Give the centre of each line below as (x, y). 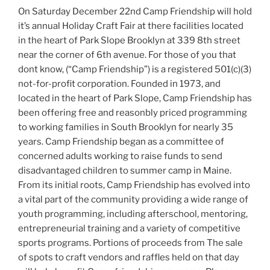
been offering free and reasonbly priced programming (133, 113)
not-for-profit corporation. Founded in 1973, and (119, 84)
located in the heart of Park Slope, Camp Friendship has (135, 99)
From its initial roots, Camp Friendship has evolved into (134, 185)
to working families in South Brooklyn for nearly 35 (126, 127)
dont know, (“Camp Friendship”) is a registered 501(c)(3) (135, 70)
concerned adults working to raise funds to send (120, 156)
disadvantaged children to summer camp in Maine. (125, 171)
